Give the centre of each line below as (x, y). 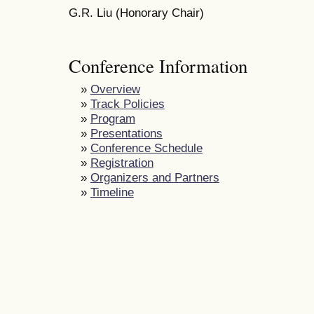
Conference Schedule (146, 148)
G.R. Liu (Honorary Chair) (136, 12)
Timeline (112, 192)
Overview (115, 89)
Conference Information (158, 66)
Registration (122, 162)
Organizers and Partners (155, 177)
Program (112, 118)
